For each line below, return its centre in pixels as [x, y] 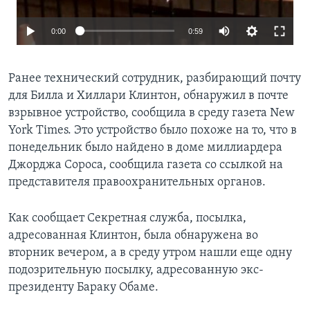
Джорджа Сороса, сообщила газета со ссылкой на [146, 165]
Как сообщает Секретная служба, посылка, [127, 218]
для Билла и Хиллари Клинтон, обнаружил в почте [148, 95]
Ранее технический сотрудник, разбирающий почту [155, 78]
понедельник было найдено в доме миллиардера [145, 147]
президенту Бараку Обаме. [83, 287]
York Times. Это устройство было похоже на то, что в [153, 130]
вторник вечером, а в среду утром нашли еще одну [150, 253]
